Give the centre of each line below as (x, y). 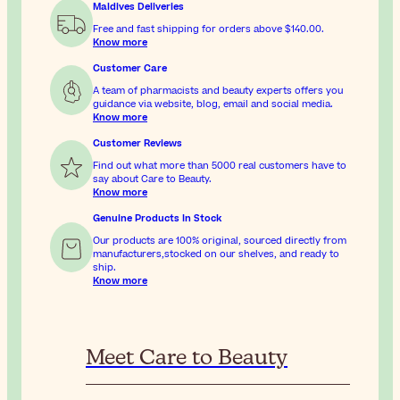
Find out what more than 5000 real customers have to (220, 166)
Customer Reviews (137, 144)
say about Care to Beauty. (152, 179)
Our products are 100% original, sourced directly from (220, 241)
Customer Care (130, 69)
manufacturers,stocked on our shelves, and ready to (216, 254)
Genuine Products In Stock (157, 219)
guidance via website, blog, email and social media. (213, 104)
